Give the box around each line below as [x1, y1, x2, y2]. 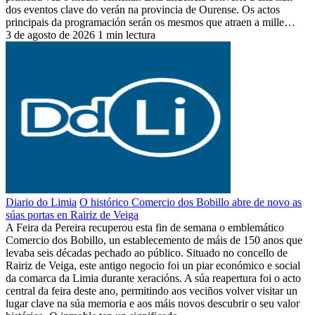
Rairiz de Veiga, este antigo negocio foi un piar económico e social [6, 259, 300, 271]
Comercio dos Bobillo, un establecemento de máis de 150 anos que [6, 233, 302, 246]
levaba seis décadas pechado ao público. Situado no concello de [6, 246, 288, 259]
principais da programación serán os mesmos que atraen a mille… [6, 15, 295, 28]
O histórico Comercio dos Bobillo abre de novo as [79, 195, 302, 208]
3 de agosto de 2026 [6, 28, 95, 41]
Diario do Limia [6, 195, 77, 208]
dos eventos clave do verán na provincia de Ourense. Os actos [6, 3, 280, 15]
